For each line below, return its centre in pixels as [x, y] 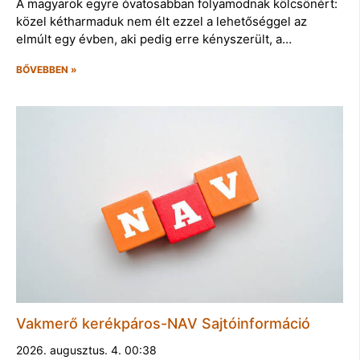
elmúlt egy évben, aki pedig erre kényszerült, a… [154, 39]
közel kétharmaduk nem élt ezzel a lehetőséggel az [162, 22]
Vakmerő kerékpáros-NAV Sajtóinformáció [163, 323]
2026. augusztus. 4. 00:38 [86, 350]
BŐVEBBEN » [47, 70]
